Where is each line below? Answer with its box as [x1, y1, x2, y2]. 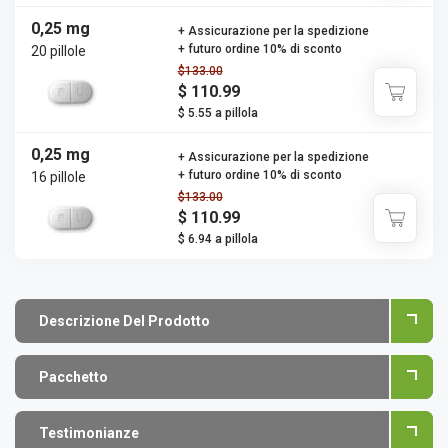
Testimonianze [39, 425, 139, 441]
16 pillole [31, 169, 86, 185]
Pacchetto [39, 369, 108, 385]
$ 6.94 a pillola [177, 232, 258, 246]
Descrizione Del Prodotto [39, 313, 210, 329]
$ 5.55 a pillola [177, 106, 258, 120]
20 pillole [31, 43, 86, 59]
